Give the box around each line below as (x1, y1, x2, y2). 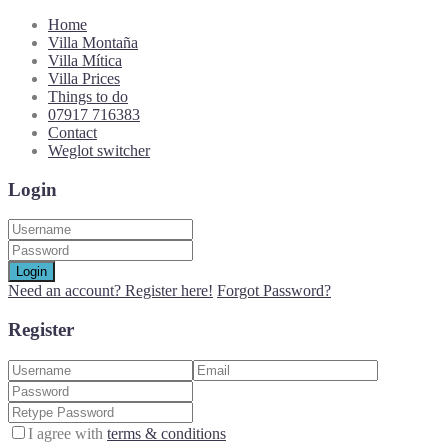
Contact (48, 124, 97, 141)
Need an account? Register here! (8, 282, 213, 300)
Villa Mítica (48, 52, 122, 69)
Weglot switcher (48, 142, 150, 159)
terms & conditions (107, 424, 226, 442)
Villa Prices (48, 70, 120, 87)
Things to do (48, 88, 128, 105)
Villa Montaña (48, 34, 138, 51)
